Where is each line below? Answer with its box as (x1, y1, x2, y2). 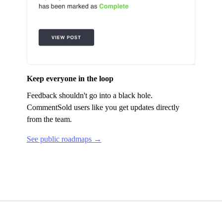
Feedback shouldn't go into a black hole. (26, 91, 153, 100)
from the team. (26, 114, 72, 123)
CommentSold (26, 103, 72, 111)
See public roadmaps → (26, 134, 102, 143)
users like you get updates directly (71, 103, 179, 111)
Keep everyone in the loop (26, 74, 113, 83)
